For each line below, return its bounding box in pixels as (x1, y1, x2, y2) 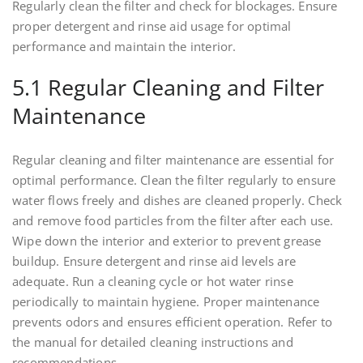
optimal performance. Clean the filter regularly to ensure (12, 172, 336, 189)
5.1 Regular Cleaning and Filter (12, 72, 324, 103)
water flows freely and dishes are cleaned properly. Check (12, 192, 343, 209)
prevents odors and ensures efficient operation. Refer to (12, 314, 333, 331)
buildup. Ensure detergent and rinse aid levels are (12, 253, 297, 270)
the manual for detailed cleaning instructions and (12, 334, 293, 351)
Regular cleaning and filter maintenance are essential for (12, 152, 335, 169)
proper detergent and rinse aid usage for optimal (12, 18, 292, 35)
